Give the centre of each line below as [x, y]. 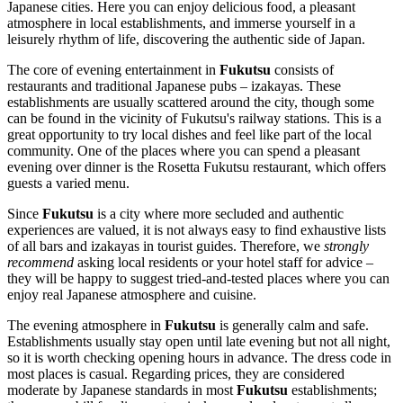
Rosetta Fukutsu [203, 167]
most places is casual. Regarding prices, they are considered [176, 374]
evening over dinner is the [82, 167]
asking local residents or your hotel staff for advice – [224, 263]
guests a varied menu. [68, 184]
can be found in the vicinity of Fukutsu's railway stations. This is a [194, 119]
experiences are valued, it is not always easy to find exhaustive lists [197, 230]
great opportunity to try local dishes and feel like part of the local [189, 135]
